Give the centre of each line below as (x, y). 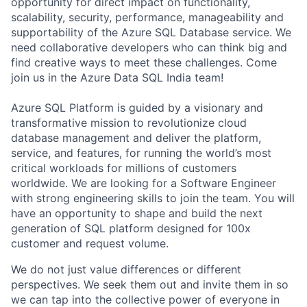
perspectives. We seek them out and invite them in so (150, 284)
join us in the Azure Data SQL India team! (117, 77)
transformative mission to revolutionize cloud (129, 123)
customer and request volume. (90, 243)
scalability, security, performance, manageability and (147, 17)
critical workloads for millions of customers (124, 168)
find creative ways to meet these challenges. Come (144, 62)
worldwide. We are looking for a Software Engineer (144, 183)
